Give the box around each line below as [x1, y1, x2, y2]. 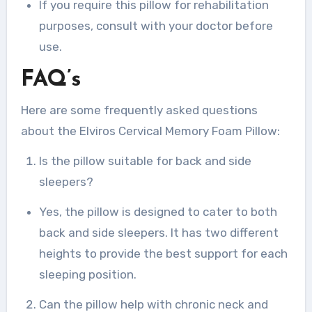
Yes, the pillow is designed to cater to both [38, 204, 277, 219]
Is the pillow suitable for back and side [38, 153, 251, 168]
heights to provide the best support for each [38, 246, 288, 260]
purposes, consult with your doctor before [38, 19, 273, 33]
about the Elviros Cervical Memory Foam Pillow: [20, 123, 280, 138]
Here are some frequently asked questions [20, 102, 258, 117]
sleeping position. [38, 267, 136, 281]
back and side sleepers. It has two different [38, 225, 279, 240]
